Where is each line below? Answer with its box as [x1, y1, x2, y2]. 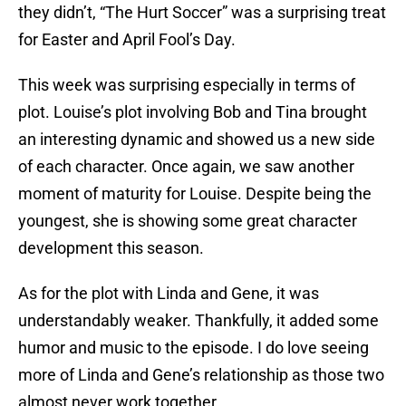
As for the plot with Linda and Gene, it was [18, 284, 319, 304]
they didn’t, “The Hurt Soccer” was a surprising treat [18, 3, 386, 23]
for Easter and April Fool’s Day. [18, 30, 236, 50]
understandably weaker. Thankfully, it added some [18, 311, 379, 331]
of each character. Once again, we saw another [18, 157, 354, 177]
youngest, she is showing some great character [18, 211, 357, 231]
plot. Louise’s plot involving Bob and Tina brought [18, 102, 367, 122]
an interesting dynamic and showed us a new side [18, 130, 375, 150]
